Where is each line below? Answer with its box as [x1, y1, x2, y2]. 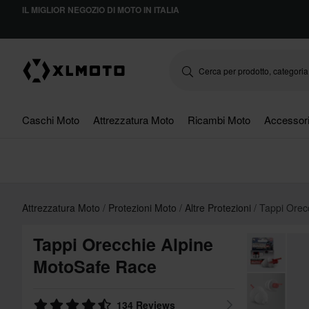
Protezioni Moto [108, 201, 179, 215]
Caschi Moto [22, 112, 79, 127]
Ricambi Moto [188, 112, 250, 127]
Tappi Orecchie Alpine [33, 232, 213, 257]
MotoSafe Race [33, 254, 157, 279]
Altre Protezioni [185, 201, 254, 215]
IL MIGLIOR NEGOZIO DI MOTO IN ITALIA [22, 3, 179, 16]
